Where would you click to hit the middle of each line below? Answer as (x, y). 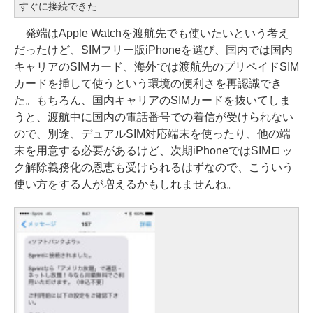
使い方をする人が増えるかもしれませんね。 (126, 184)
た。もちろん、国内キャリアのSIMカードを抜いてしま (152, 101)
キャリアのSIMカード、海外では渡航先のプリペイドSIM (156, 67)
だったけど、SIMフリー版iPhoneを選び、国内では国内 (153, 50)
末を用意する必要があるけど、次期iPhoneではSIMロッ (153, 151)
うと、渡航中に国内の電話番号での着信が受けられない (154, 117)
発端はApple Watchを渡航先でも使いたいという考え (152, 34)
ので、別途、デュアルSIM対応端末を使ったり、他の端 (152, 134)
